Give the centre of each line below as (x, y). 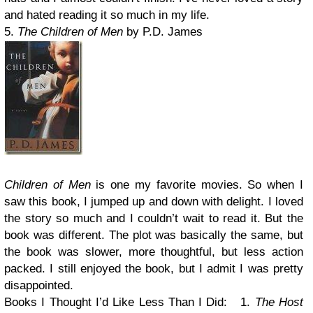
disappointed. (39, 285)
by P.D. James (163, 32)
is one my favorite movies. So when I (197, 185)
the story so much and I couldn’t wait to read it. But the (154, 218)
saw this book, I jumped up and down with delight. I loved (154, 202)
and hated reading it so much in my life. (107, 15)
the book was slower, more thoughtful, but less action (154, 252)
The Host (279, 302)
